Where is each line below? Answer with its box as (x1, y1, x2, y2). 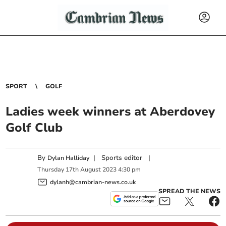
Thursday (37, 165, 65, 174)
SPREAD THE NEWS (158, 187, 220, 195)
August (80, 165, 101, 174)
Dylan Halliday (47, 154, 90, 162)
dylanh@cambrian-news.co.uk (50, 178, 136, 186)
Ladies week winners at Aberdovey (6, 103, 215, 120)
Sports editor (101, 153, 143, 162)
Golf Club (6, 120, 63, 136)
